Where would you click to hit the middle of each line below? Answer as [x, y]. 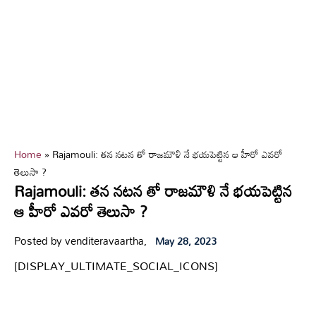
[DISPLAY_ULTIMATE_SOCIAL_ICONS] [116, 266]
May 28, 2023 [186, 241]
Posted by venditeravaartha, [80, 241]
